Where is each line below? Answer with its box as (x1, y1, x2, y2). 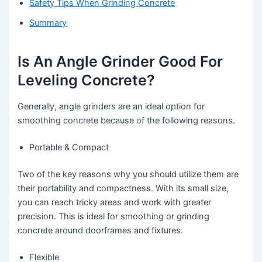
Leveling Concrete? (18, 71, 156, 89)
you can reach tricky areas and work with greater (18, 197, 212, 208)
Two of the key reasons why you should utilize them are (18, 169, 239, 180)
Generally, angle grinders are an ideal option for (18, 101, 205, 112)
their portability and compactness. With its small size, (18, 183, 229, 194)
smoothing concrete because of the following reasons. (18, 115, 236, 126)
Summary (29, 18, 67, 29)
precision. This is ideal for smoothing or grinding (18, 211, 210, 222)
